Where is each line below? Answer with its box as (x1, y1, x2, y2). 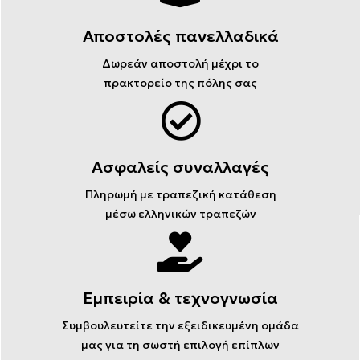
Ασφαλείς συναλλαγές (92, 157, 269, 178)
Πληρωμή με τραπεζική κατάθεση (84, 187, 276, 202)
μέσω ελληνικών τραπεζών (104, 207, 256, 222)
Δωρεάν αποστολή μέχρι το (102, 56, 259, 72)
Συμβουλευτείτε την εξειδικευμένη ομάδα (61, 318, 299, 333)
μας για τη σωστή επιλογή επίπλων (80, 337, 280, 353)
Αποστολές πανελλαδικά (82, 26, 279, 47)
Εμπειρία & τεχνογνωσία (82, 288, 278, 309)
